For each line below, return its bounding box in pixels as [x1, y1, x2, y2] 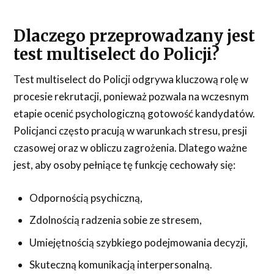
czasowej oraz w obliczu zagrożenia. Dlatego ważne [13, 141, 248, 155]
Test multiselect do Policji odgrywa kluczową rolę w [13, 73, 249, 86]
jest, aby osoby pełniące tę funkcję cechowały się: [13, 158, 236, 172]
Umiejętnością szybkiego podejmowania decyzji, [29, 235, 248, 249]
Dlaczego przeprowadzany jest [13, 26, 256, 46]
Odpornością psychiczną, [29, 191, 143, 204]
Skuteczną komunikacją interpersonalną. [29, 258, 212, 272]
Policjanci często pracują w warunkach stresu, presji [13, 124, 248, 138]
